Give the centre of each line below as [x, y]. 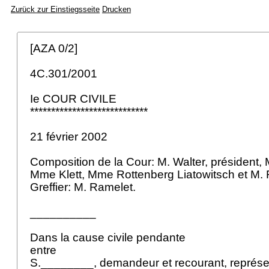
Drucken [116, 9]
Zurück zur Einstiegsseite [55, 9]
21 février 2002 [70, 137]
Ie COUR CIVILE [75, 99]
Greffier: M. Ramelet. [84, 187]
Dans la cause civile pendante [109, 237]
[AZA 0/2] [55, 48]
